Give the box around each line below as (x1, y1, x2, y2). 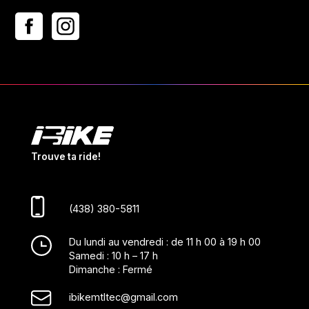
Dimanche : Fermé (68, 263, 152, 276)
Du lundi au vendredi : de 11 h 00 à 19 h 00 (68, 236, 261, 248)
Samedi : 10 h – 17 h (68, 250, 158, 262)
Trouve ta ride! (30, 151, 101, 163)
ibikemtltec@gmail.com (68, 291, 178, 303)
